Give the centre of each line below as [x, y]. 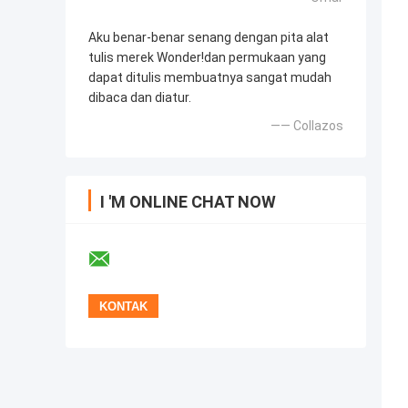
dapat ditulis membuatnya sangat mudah [210, 78]
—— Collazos [307, 126]
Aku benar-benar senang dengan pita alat [209, 38]
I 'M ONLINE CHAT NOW [188, 202]
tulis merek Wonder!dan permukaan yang [207, 58]
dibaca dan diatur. [140, 98]
